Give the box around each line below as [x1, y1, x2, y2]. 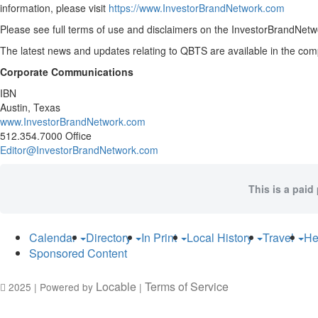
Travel [263, 229, 297, 246]
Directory [86, 229, 134, 246]
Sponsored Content [29, 245, 127, 262]
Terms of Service [145, 278, 229, 295]
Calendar [29, 229, 79, 246]
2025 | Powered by [6, 280, 96, 295]
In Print [141, 229, 180, 246]
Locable [96, 278, 136, 295]
